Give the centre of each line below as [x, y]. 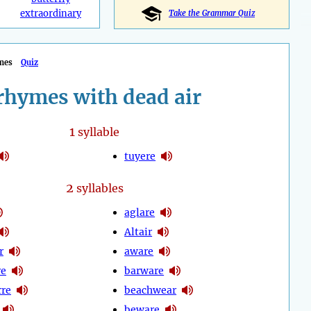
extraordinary [50, 14]
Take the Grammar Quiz [212, 14]
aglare [140, 212]
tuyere [140, 156]
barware [144, 270]
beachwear [151, 290]
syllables [98, 188]
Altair [138, 232]
